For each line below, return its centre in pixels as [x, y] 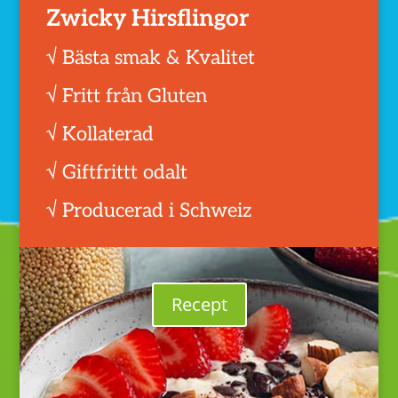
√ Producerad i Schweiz [149, 210]
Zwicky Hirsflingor [148, 18]
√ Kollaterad [100, 134]
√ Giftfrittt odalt [117, 172]
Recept [199, 304]
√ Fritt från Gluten [127, 96]
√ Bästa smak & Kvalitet [151, 57]
